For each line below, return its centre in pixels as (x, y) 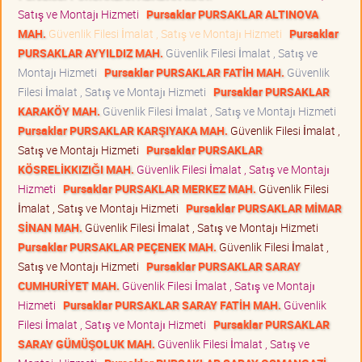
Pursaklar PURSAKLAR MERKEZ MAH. (160, 188)
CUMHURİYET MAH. (69, 285)
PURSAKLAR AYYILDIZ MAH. (90, 53)
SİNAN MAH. (50, 227)
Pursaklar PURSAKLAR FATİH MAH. (194, 72)
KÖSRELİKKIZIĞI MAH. (76, 169)
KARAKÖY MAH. (59, 111)
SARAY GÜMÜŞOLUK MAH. (86, 343)
